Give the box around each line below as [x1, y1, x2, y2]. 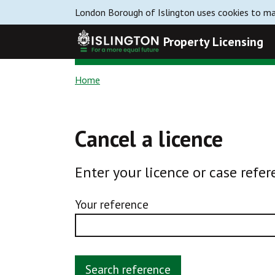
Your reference [75, 197, 149, 212]
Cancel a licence [75, 123, 223, 153]
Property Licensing [163, 34, 263, 50]
